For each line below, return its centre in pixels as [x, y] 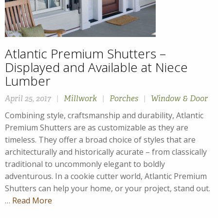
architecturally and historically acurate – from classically [106, 152]
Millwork [80, 99]
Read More [32, 201]
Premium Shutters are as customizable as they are [97, 128]
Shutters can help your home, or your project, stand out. [108, 189]
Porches [124, 99]
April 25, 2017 [28, 99]
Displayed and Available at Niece [96, 67]
